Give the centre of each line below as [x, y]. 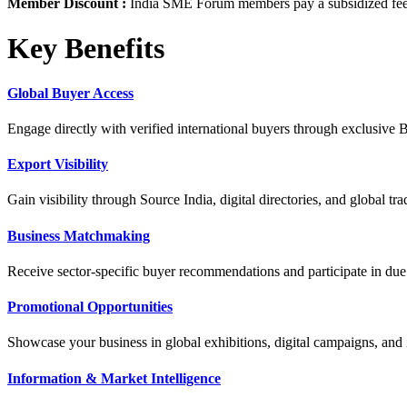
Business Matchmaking [79, 235]
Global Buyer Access [70, 93]
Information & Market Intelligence [114, 378]
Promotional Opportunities [90, 307]
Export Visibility [58, 164]
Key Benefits [86, 49]
